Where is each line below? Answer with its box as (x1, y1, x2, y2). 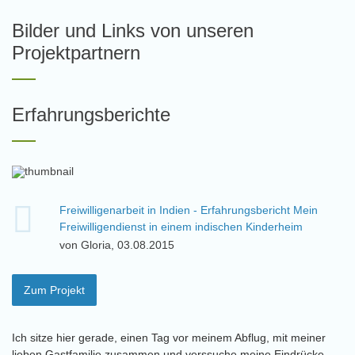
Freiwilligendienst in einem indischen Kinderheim (59, 220, 303, 233)
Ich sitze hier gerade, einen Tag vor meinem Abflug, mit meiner (12, 331, 326, 344)
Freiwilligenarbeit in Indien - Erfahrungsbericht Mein (59, 204, 318, 216)
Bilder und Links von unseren (12, 20, 254, 41)
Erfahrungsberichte (12, 104, 170, 125)
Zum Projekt (24, 284, 85, 296)
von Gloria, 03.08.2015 (59, 239, 174, 251)
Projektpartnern (12, 42, 140, 63)
